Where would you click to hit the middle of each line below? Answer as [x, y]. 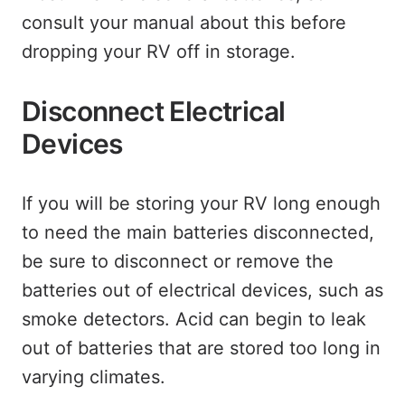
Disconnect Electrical [154, 111]
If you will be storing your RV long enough [201, 203]
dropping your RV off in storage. [159, 52]
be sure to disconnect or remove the [178, 261]
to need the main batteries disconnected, [198, 232]
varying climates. [94, 377]
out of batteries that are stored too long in [201, 348]
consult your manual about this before [184, 23]
